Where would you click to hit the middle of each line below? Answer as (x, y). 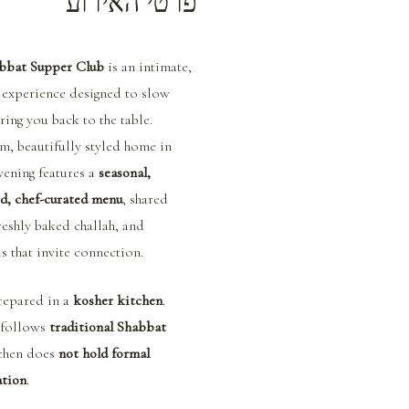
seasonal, (126, 172)
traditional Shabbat (109, 326)
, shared (147, 199)
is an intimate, (149, 66)
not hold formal (105, 353)
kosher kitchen (117, 300)
